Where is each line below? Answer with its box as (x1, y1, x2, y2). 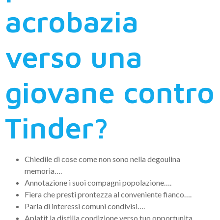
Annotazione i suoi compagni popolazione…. (25, 177, 171, 187)
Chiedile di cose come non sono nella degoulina (25, 154, 180, 164)
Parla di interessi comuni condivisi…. (25, 201, 145, 211)
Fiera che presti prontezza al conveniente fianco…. (25, 189, 192, 199)
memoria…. (25, 165, 62, 175)
